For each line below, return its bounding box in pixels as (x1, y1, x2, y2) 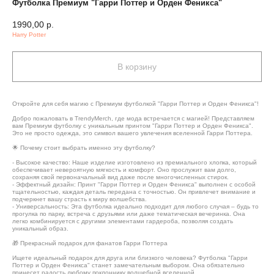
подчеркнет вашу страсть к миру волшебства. (12, 195, 147, 202)
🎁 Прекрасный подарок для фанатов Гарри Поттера (12, 239, 168, 246)
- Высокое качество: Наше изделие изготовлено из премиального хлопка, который (12, 158, 257, 166)
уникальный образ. (12, 224, 68, 232)
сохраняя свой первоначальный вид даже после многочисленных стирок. (12, 173, 229, 180)
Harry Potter (12, 31, 46, 38)
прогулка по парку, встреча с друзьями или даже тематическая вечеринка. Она (12, 210, 245, 217)
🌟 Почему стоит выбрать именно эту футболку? (12, 144, 155, 151)
